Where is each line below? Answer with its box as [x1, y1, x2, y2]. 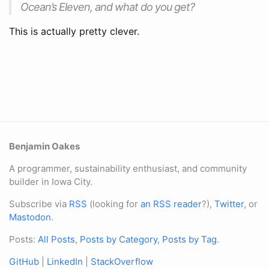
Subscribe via [9, 198, 69, 210]
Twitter [214, 198, 244, 210]
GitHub [9, 256, 39, 267]
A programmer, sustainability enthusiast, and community [9, 163, 247, 174]
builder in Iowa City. [9, 176, 92, 187]
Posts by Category [80, 234, 157, 245]
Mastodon [9, 211, 51, 223]
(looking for [87, 198, 141, 210]
